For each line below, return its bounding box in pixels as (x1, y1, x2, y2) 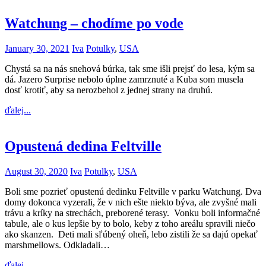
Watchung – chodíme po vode (5, 15, 183, 31)
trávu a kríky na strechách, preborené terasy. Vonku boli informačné (5, 208, 260, 218)
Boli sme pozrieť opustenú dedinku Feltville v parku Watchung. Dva (5, 186, 261, 197)
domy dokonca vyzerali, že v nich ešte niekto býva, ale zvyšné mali (5, 197, 256, 208)
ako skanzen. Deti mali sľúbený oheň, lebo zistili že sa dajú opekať (5, 229, 258, 240)
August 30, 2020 (5, 166, 68, 177)
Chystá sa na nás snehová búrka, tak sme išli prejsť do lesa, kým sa (5, 64, 255, 74)
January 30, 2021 (5, 43, 69, 54)
